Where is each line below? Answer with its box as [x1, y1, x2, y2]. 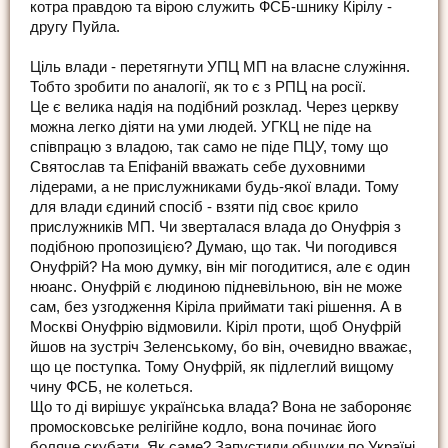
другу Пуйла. [30, 19, 120, 36]
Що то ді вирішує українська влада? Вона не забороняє [30, 399, 412, 416]
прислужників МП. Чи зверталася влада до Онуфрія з [30, 219, 401, 236]
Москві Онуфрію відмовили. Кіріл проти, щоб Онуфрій [30, 319, 401, 336]
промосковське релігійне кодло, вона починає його [30, 419, 376, 436]
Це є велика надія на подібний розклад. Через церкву [30, 99, 399, 116]
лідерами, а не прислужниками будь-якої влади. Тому [30, 179, 399, 196]
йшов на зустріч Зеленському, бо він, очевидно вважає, [30, 339, 412, 356]
